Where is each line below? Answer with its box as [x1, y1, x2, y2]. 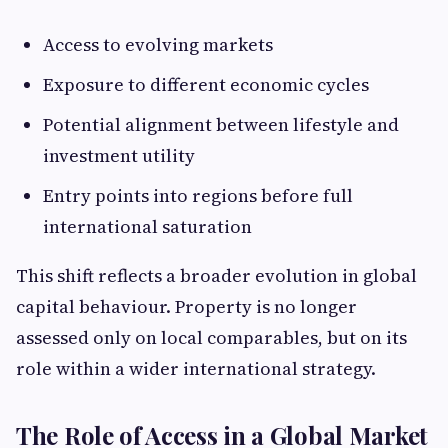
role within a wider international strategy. [16, 356, 376, 382]
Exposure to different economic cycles [43, 72, 369, 98]
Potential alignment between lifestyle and [43, 112, 399, 138]
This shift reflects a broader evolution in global [16, 263, 417, 289]
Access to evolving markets [43, 32, 273, 58]
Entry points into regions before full [43, 183, 353, 209]
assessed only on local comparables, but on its [16, 325, 407, 351]
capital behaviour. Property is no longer [16, 294, 357, 320]
